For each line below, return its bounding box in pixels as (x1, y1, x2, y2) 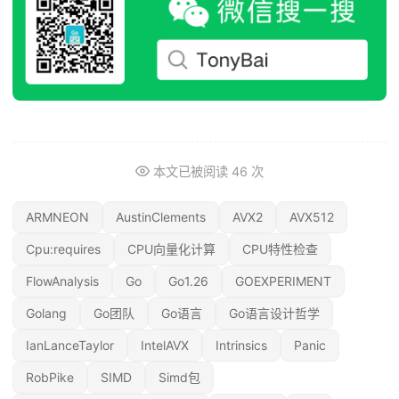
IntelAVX (141, 338, 189, 354)
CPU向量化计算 (127, 241, 216, 257)
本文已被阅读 (150, 164, 232, 180)
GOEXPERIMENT (235, 273, 331, 289)
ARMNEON (26, 209, 89, 225)
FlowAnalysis (26, 273, 99, 289)
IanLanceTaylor (26, 338, 114, 354)
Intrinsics (216, 338, 267, 354)
